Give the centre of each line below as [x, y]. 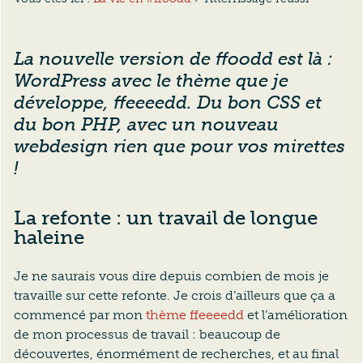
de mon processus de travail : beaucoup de [147, 334]
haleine [49, 237]
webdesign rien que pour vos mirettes [179, 146]
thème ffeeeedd [195, 314]
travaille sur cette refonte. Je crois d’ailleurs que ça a [175, 295]
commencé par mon [80, 314]
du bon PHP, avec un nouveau [146, 124]
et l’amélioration [296, 314]
